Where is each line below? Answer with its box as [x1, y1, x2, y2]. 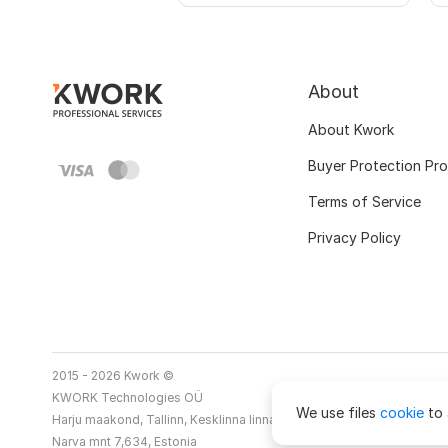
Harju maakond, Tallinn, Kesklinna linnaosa [52, 412, 298, 428]
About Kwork [308, 121, 394, 139]
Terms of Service [308, 193, 421, 211]
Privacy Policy [308, 229, 401, 247]
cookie [380, 404, 424, 421]
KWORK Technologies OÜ [52, 390, 203, 406]
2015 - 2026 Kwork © [52, 368, 174, 384]
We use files [296, 404, 380, 421]
